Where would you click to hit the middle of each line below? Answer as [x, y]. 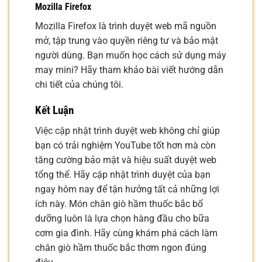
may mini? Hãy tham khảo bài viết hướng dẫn [129, 70]
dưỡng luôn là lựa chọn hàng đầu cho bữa [122, 218]
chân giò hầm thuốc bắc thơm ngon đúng [121, 247]
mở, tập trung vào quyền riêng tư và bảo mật [127, 40]
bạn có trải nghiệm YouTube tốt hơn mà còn [125, 145]
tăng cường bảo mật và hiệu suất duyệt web [126, 160]
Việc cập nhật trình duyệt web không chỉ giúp [127, 130]
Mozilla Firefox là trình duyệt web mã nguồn [126, 26]
